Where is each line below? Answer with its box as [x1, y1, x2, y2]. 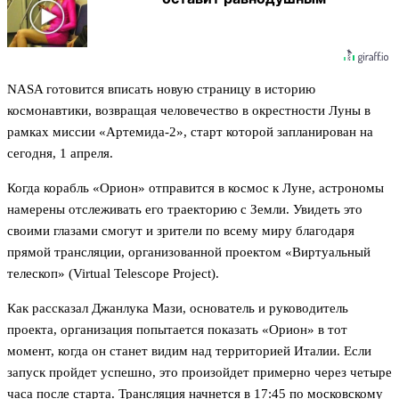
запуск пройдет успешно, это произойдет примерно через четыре [7, 365, 392, 380]
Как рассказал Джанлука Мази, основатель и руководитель [7, 301, 348, 316]
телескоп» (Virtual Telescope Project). [7, 266, 219, 281]
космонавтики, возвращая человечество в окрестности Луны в [7, 103, 370, 118]
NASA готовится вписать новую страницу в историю [7, 82, 315, 97]
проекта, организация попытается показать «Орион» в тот [7, 322, 347, 338]
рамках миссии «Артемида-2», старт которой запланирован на [7, 125, 373, 140]
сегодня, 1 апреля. [7, 146, 113, 161]
